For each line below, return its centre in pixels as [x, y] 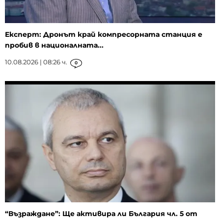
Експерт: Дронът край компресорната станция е [104, 34]
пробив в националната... [54, 45]
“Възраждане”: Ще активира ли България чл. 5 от [101, 214]
